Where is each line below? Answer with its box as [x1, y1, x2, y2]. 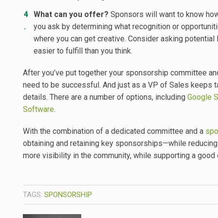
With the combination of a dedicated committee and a [23, 127, 205, 136]
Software [23, 105, 54, 114]
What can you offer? [34, 10, 109, 19]
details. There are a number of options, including [23, 92, 187, 102]
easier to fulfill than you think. [34, 46, 133, 56]
